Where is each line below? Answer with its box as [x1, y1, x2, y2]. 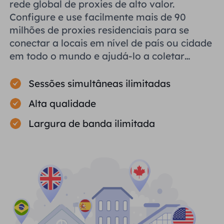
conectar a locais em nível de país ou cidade [9, 37, 212, 49]
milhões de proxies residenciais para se [9, 24, 189, 36]
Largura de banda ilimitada [28, 117, 155, 130]
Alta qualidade [28, 97, 96, 110]
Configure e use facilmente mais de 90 [9, 11, 186, 23]
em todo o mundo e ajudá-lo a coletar [9, 50, 185, 62]
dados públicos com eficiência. [9, 63, 150, 75]
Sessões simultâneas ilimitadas [28, 77, 171, 89]
